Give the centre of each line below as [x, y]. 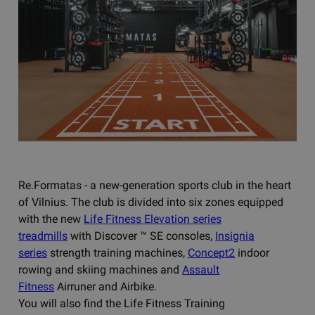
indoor [252, 252]
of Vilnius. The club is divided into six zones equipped [151, 202]
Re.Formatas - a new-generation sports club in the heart [155, 185]
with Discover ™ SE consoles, [142, 236]
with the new [51, 219]
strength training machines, [118, 252]
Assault [201, 269]
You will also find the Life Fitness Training [122, 303]
